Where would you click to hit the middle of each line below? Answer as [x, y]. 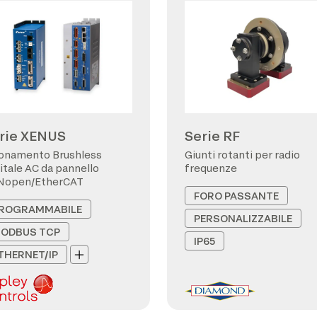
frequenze [211, 168]
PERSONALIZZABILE [243, 218]
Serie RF [212, 136]
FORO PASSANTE [236, 196]
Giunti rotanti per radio [242, 155]
